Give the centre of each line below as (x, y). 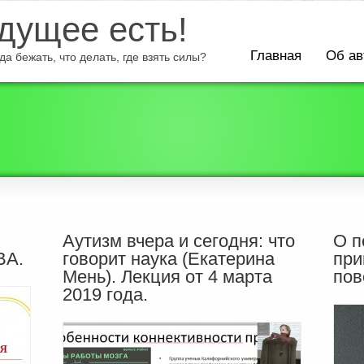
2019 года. (105, 295)
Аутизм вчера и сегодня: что (178, 241)
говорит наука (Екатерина (168, 259)
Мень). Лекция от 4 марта (167, 277)
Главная (276, 56)
